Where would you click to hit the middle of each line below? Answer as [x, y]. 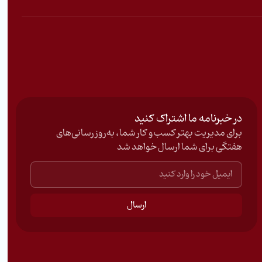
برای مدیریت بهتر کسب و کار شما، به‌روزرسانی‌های [149, 134]
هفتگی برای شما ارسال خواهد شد [179, 148]
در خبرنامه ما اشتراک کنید [188, 119]
